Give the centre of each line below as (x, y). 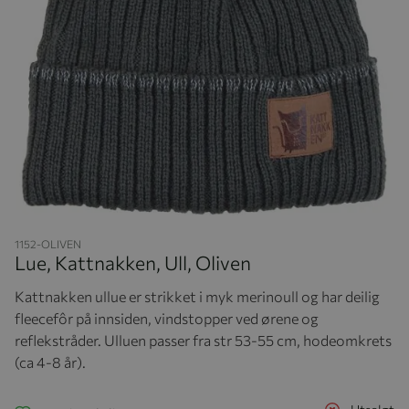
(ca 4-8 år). (50, 362)
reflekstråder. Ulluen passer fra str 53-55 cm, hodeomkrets (203, 340)
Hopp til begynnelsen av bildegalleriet (122, 226)
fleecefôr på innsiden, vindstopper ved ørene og (167, 318)
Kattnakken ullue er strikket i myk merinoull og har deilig (197, 296)
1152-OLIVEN (48, 243)
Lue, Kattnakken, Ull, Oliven (133, 262)
